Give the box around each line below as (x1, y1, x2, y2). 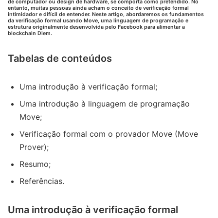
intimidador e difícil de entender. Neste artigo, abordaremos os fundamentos (8, 11, 204, 18)
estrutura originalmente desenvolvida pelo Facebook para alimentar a (8, 23, 185, 30)
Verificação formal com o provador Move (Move (19, 128, 198, 139)
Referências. (19, 176, 64, 186)
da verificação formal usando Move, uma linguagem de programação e (8, 17, 188, 24)
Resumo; (19, 159, 51, 169)
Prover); (19, 142, 49, 152)
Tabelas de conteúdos (8, 52, 112, 64)
